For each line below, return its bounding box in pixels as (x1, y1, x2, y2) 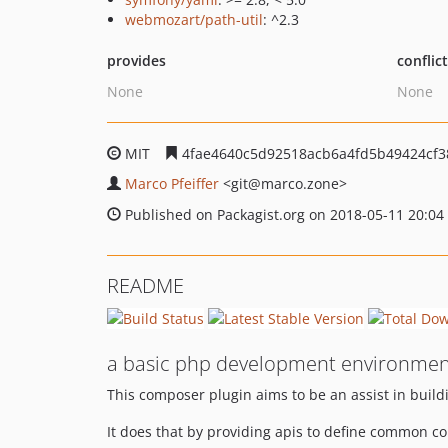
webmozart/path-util (125, 10, 263, 29)
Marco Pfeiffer (125, 174, 219, 193)
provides (107, 51, 166, 70)
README (107, 272, 184, 299)
